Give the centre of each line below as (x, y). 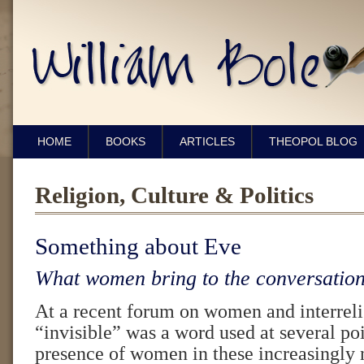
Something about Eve (138, 247)
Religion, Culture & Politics (174, 195)
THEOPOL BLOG (313, 141)
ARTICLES (207, 141)
